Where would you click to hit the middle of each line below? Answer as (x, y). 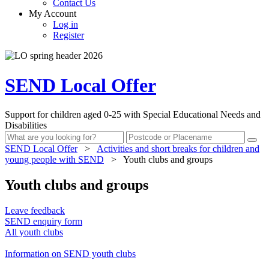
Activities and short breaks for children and (178, 149)
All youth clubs (34, 232)
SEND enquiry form (44, 221)
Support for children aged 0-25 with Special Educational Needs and (133, 115)
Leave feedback (35, 210)
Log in (65, 25)
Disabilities (26, 125)
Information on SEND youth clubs (70, 253)
